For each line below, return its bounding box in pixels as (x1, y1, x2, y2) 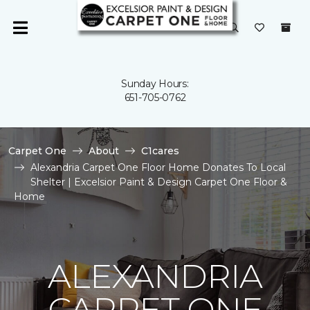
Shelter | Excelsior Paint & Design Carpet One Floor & (30, 176, 287, 188)
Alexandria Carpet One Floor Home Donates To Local (30, 161, 286, 174)
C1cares (141, 145, 179, 157)
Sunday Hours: (121, 77, 189, 90)
